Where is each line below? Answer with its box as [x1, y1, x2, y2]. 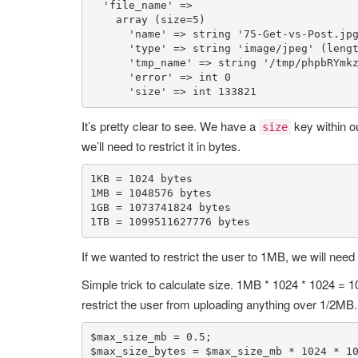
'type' [128, 42, 167, 55]
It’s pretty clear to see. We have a [82, 117, 259, 134]
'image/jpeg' [237, 42, 314, 55]
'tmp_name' [128, 57, 193, 70]
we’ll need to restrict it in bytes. [82, 137, 241, 154]
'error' [128, 71, 173, 84]
